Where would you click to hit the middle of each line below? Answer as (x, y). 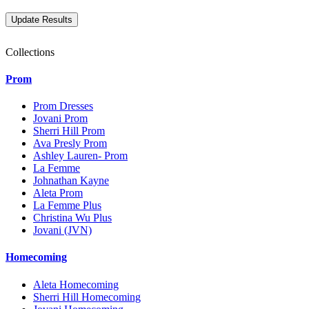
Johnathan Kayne (71, 181)
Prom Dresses (63, 106)
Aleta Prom (58, 193)
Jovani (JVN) (62, 230)
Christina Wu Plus (72, 218)
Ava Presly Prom (70, 143)
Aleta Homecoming (76, 284)
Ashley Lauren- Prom (80, 156)
